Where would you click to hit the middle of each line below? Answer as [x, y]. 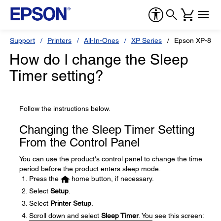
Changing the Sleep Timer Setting [107, 129]
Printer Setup [71, 203]
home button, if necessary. [112, 179]
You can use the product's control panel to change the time [111, 159]
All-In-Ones [101, 40]
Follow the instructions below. [65, 109]
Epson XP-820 [197, 40]
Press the [45, 179]
